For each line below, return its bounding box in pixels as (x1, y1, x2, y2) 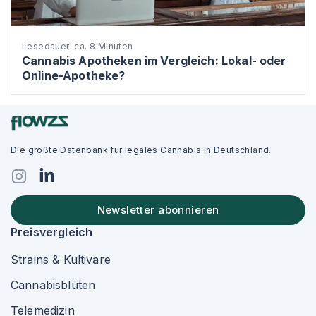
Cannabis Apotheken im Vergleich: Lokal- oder (22, 54, 286, 68)
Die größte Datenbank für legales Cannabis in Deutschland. (11, 145, 272, 155)
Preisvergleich (11, 225, 93, 239)
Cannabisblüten (11, 278, 96, 292)
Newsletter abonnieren (97, 203, 219, 217)
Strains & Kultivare (11, 253, 111, 267)
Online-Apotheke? (22, 68, 126, 83)
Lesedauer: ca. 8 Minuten (22, 41, 133, 51)
